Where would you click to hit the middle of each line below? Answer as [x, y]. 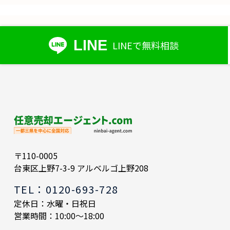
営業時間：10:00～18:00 [59, 215]
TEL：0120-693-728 [66, 189]
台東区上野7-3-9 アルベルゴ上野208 [81, 168]
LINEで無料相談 [146, 45]
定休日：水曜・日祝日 [55, 203]
